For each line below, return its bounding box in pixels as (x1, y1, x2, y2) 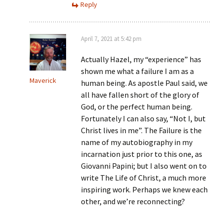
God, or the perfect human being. (81, 102, 192, 112)
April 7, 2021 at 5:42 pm (81, 35, 142, 43)
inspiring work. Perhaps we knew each (81, 184, 208, 195)
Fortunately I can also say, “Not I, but (81, 113, 206, 124)
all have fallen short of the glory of (81, 90, 199, 100)
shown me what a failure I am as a (81, 66, 194, 76)
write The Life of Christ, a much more (81, 173, 206, 183)
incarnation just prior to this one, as (81, 149, 202, 159)
